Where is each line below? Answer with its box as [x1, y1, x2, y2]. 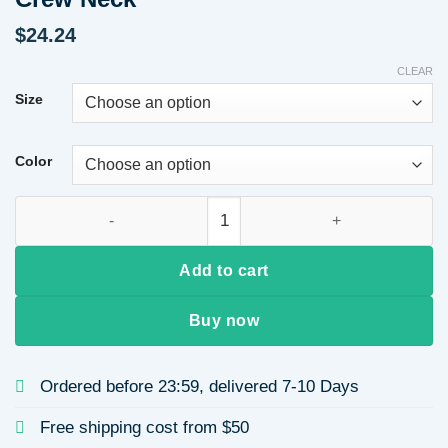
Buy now [188, 311, 260, 330]
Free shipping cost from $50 [40, 418, 249, 438]
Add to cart [179, 261, 269, 280]
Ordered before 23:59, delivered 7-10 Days [40, 377, 359, 397]
